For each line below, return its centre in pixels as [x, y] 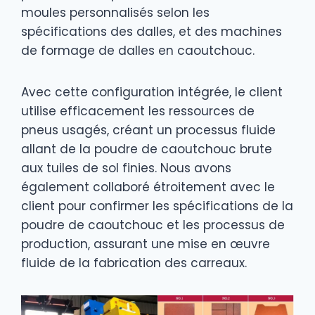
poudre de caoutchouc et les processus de [153, 225]
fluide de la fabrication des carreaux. [134, 263]
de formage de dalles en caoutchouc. [138, 51]
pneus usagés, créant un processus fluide [148, 130]
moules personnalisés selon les [115, 13]
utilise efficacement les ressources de [138, 111]
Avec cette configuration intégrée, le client [152, 92]
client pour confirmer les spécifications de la [157, 206]
